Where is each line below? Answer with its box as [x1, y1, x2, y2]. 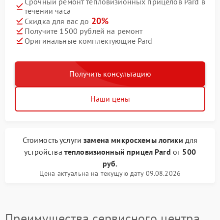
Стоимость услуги [22, 135, 84, 145]
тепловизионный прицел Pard [64, 147, 171, 157]
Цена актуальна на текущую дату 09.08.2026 [39, 169, 181, 178]
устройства [24, 147, 64, 157]
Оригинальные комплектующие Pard [25, 35, 153, 46]
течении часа [25, 6, 71, 16]
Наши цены [90, 94, 130, 104]
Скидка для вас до [25, 16, 91, 27]
